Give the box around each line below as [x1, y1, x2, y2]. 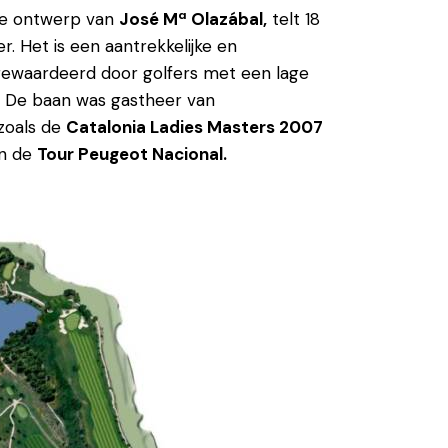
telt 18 [267, 8, 320, 31]
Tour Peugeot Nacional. [37, 143, 227, 166]
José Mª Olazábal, [119, 8, 267, 31]
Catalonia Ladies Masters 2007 [66, 116, 323, 139]
